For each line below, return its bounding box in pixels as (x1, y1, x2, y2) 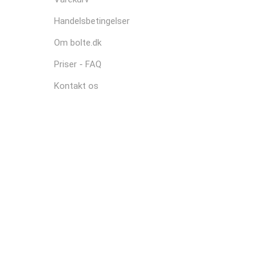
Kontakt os (54, 80, 99, 91)
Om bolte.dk (54, 37, 102, 48)
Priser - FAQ (54, 59, 102, 70)
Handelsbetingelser (54, 16, 130, 26)
